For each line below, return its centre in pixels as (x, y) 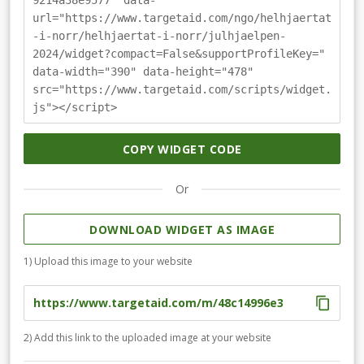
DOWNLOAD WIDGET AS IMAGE (182, 229)
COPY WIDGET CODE (182, 149)
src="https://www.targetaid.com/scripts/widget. (182, 90)
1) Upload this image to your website (108, 261)
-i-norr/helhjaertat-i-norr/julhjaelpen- (159, 36)
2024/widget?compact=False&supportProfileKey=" (179, 54)
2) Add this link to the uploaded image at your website (147, 337)
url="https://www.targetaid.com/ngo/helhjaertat (182, 18)
